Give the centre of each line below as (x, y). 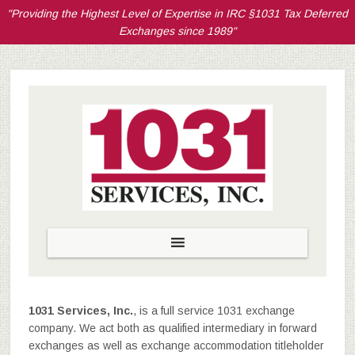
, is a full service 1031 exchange (214, 311)
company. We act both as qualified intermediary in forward (172, 328)
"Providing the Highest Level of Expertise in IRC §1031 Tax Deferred (177, 13)
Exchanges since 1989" (177, 31)
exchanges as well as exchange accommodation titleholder (176, 345)
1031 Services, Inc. (80, 311)
